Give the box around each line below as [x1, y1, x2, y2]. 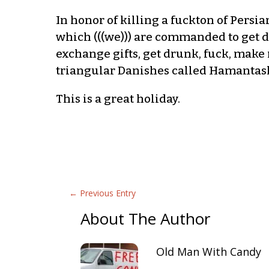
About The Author [80, 208, 211, 230]
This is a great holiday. [55, 91, 180, 106]
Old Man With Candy [156, 244, 262, 259]
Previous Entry [79, 187, 136, 199]
